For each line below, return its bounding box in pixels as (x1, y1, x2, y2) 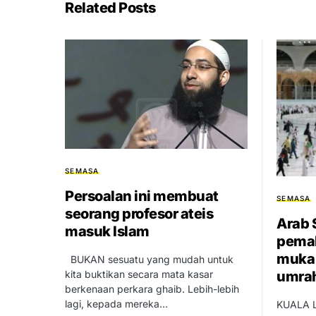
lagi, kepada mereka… (65, 298, 168, 310)
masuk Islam (65, 223, 150, 241)
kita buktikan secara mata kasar (65, 268, 213, 281)
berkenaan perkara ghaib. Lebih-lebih (65, 283, 239, 296)
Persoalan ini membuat (65, 188, 219, 205)
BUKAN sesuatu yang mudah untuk (65, 253, 233, 266)
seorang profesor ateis (65, 205, 213, 223)
